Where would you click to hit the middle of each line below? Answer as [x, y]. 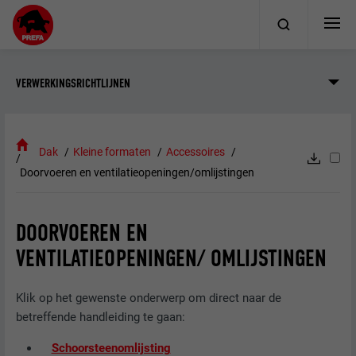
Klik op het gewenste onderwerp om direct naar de [149, 298]
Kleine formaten [112, 152]
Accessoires [195, 152]
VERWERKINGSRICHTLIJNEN [74, 83]
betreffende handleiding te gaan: [101, 317]
